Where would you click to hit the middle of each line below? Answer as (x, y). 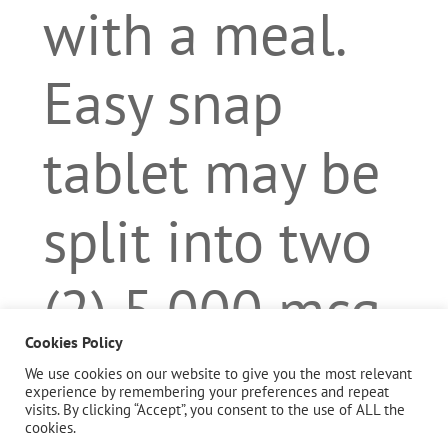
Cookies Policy (74, 342)
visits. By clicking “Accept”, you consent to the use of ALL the (215, 409)
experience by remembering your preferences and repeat (207, 391)
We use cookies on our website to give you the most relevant (218, 373)
